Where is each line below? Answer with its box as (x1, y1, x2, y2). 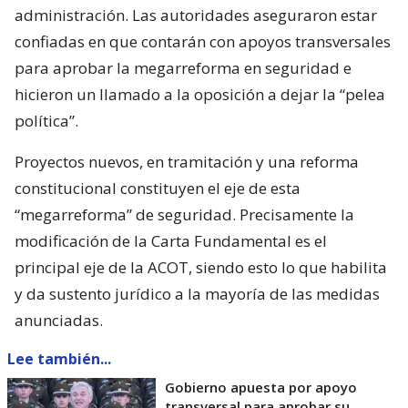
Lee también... (7, 348, 111, 369)
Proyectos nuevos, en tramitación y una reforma (15, 150, 359, 172)
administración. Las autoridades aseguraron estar (15, 4, 377, 25)
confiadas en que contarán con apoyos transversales (15, 30, 391, 52)
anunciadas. (15, 309, 103, 331)
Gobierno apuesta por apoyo (165, 377, 357, 396)
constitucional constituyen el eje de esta (15, 177, 301, 199)
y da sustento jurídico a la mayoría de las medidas (15, 282, 380, 304)
